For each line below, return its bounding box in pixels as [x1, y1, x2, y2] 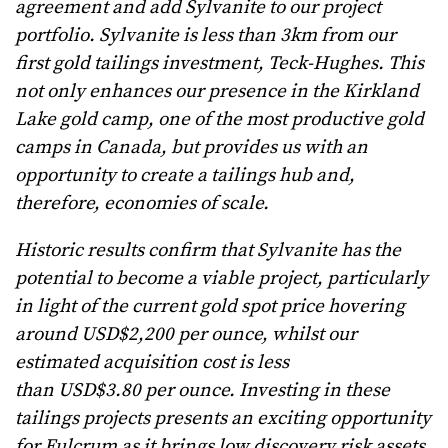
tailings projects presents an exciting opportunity [15, 407, 431, 431]
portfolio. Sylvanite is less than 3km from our [15, 24, 396, 48]
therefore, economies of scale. [15, 192, 273, 216]
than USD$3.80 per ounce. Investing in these [15, 379, 390, 403]
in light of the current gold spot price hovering [15, 295, 405, 319]
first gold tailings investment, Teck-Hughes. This [15, 52, 424, 76]
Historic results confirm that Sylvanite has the [15, 239, 401, 263]
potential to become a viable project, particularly [15, 267, 428, 291]
